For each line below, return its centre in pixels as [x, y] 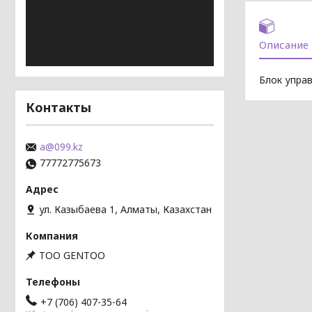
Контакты [58, 107]
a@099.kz [61, 147]
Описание [284, 44]
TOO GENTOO [72, 255]
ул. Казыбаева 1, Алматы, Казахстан [125, 209]
